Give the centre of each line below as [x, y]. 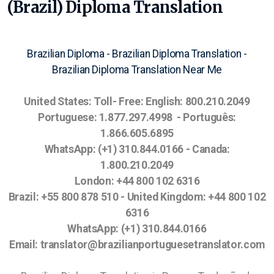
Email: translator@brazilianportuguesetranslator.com [137, 245]
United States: [59, 102]
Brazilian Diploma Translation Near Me [137, 70]
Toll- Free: [120, 102]
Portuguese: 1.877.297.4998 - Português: [137, 117]
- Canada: [207, 149]
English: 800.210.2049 [198, 102]
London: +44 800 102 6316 [137, 181]
